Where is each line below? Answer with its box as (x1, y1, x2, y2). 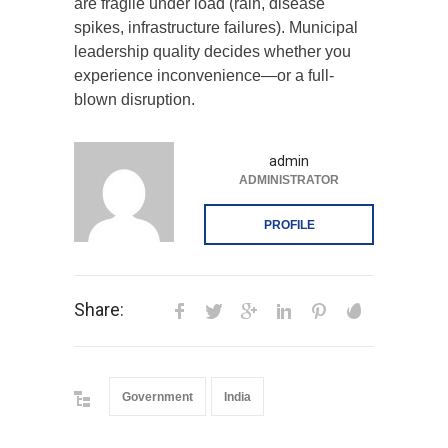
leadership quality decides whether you (74, 43, 351, 61)
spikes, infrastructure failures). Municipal (74, 19, 358, 37)
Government (122, 390, 193, 405)
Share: (74, 299, 124, 321)
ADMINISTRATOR (239, 173, 339, 188)
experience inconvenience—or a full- (74, 67, 334, 85)
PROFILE (263, 218, 315, 233)
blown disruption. (74, 91, 195, 109)
